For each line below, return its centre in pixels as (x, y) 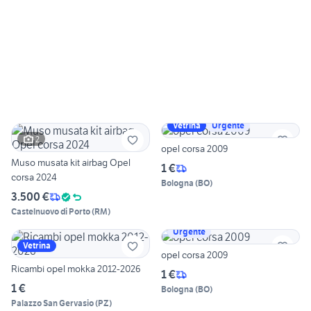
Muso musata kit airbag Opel (71, 163)
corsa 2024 (34, 177)
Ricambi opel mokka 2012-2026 (76, 269)
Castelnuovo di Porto (51, 212)
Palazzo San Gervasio (52, 303)
